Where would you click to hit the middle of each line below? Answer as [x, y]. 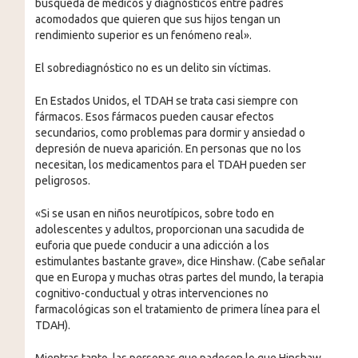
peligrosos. [62, 180]
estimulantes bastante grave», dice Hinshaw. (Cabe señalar [180, 261]
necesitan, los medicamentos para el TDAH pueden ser [170, 164]
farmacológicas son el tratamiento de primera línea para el [177, 309]
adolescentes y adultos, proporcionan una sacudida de [169, 229]
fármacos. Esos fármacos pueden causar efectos [154, 116]
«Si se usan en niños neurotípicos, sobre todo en [154, 213]
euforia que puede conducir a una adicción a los [152, 245]
